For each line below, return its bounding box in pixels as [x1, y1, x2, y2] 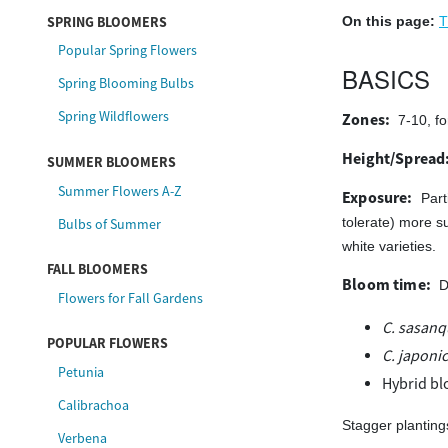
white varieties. [342, 238, 436, 254]
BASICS [342, 60, 430, 96]
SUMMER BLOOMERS [47, 153, 176, 172]
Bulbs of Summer [58, 214, 162, 233]
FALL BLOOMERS [47, 260, 148, 279]
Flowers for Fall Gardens [58, 288, 204, 307]
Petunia [58, 362, 105, 381]
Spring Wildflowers [58, 107, 170, 126]
